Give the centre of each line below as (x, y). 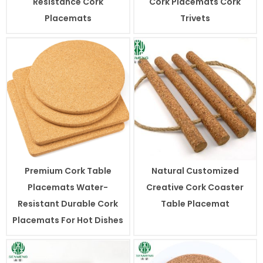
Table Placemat (195, 203)
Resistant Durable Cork (68, 203)
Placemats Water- (68, 187)
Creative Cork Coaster (195, 187)
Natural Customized (195, 171)
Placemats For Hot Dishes (68, 220)
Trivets (195, 18)
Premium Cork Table (68, 171)
